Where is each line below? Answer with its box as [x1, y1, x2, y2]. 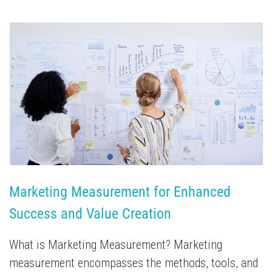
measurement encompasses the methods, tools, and [9, 256, 258, 271]
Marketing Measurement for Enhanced [9, 183, 231, 201]
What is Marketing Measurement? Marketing [9, 237, 222, 253]
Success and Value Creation [9, 205, 171, 223]
